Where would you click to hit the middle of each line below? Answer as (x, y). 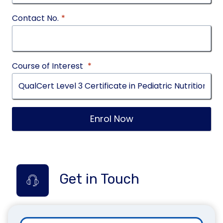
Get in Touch (99, 179)
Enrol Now (111, 118)
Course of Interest (49, 66)
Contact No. (35, 18)
